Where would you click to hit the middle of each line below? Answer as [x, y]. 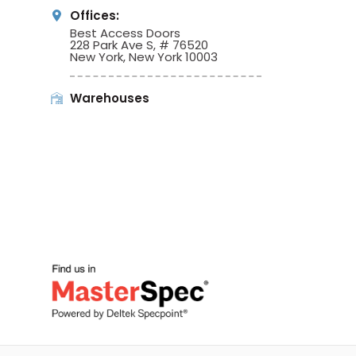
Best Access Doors [125, 33]
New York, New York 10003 [143, 56]
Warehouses [109, 98]
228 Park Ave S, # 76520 [139, 44]
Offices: [94, 15]
